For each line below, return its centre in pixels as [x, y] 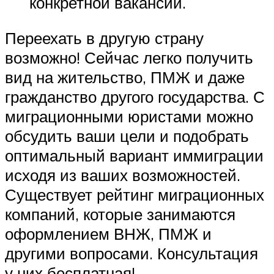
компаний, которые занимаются [120, 214]
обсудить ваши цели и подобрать [127, 136]
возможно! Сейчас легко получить [129, 57]
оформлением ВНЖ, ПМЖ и [108, 234]
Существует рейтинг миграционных [135, 194]
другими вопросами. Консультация [131, 253]
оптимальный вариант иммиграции [134, 155]
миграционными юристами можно [129, 116]
